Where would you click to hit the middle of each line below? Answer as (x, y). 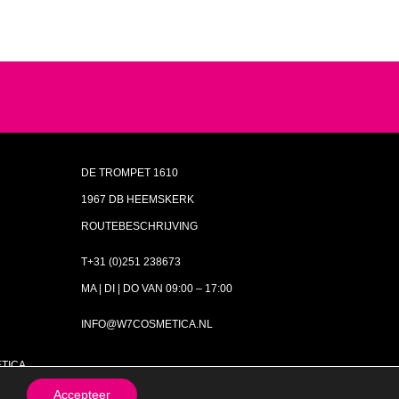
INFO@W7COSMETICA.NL (147, 324)
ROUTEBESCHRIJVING (139, 226)
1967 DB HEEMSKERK (138, 199)
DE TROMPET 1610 (130, 172)
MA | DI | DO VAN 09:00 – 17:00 (157, 288)
